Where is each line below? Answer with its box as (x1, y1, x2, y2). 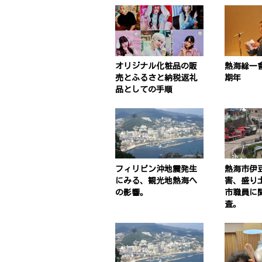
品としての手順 (115, 85, 173, 94)
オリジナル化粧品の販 (115, 62, 197, 71)
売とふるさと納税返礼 (115, 74, 197, 82)
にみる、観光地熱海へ (115, 177, 197, 185)
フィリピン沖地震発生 (115, 165, 197, 174)
